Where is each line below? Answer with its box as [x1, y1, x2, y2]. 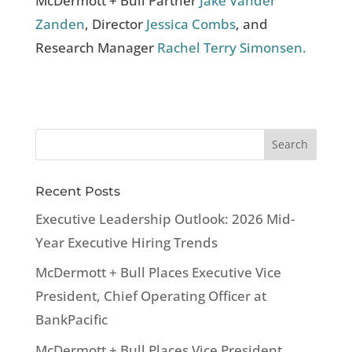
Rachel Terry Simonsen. [156, 38, 306, 57]
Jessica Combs [145, 14, 236, 33]
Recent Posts [35, 183, 120, 199]
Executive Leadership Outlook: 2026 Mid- [35, 209, 295, 228]
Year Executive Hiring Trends [35, 233, 218, 251]
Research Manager [35, 38, 157, 57]
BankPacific [35, 310, 108, 329]
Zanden [35, 14, 85, 33]
